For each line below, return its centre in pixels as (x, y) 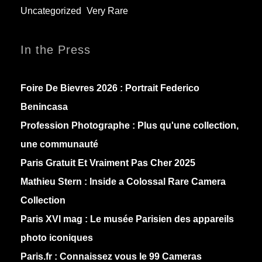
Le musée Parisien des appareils (161, 219)
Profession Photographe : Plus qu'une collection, (130, 126)
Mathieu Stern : (54, 182)
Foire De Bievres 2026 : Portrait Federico (110, 88)
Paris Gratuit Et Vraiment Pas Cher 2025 (108, 163)
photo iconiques (57, 238)
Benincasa (44, 107)
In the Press (56, 50)
